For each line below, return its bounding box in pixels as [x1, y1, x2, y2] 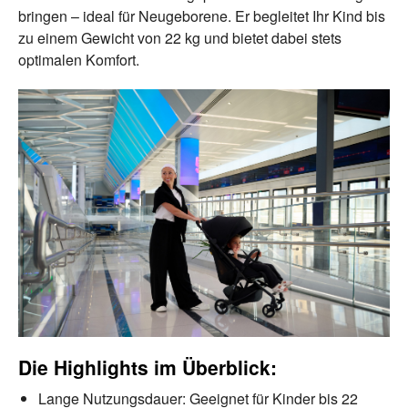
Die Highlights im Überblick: [18, 352, 277, 381]
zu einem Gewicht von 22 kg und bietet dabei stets [18, 26, 342, 48]
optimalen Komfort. [18, 48, 139, 70]
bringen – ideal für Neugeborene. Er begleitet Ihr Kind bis [18, 5, 385, 26]
